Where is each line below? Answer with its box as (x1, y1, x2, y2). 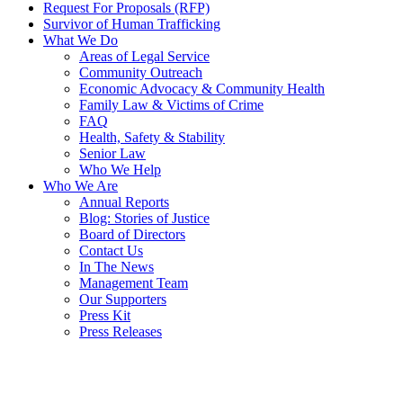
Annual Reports (79, 194, 169, 210)
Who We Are (43, 178, 118, 194)
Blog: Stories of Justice (79, 210, 210, 227)
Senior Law (79, 146, 146, 162)
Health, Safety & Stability (79, 130, 225, 146)
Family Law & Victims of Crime (79, 97, 264, 113)
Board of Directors (79, 227, 185, 243)
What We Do (43, 32, 118, 49)
